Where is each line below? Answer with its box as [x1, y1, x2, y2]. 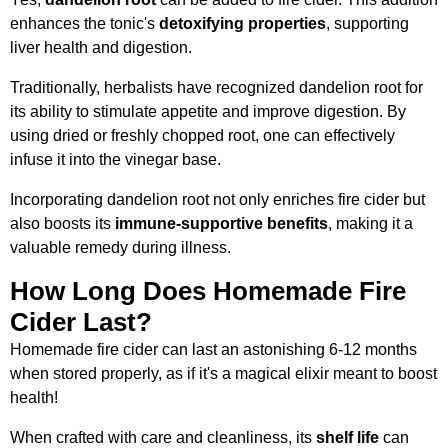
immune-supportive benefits [115, 214, 328, 232]
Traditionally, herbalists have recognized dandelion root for [10, 78, 423, 96]
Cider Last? [10, 306, 152, 337]
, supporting [326, 14, 409, 32]
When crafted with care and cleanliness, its [10, 428, 316, 446]
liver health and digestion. [10, 38, 192, 56]
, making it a [328, 214, 413, 232]
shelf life [316, 428, 379, 446]
